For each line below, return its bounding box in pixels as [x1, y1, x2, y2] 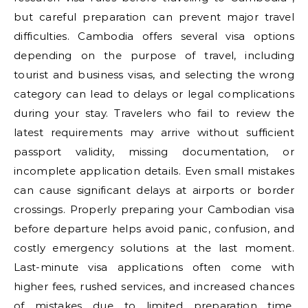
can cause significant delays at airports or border [14, 184, 294, 197]
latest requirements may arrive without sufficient [14, 126, 294, 139]
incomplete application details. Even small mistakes [14, 164, 294, 177]
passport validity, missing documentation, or [14, 145, 294, 158]
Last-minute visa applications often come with [14, 261, 294, 274]
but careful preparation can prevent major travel [14, 10, 294, 23]
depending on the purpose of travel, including [14, 49, 294, 62]
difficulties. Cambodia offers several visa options [14, 30, 294, 43]
